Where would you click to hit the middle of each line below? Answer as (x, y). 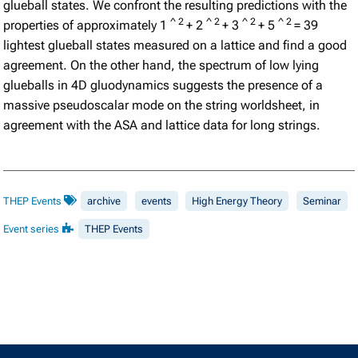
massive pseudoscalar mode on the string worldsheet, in (162, 105)
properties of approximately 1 (87, 25)
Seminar (322, 201)
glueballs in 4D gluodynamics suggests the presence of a (163, 85)
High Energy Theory (237, 201)
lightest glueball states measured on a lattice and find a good (175, 45)
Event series (33, 229)
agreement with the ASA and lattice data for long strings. (162, 125)
